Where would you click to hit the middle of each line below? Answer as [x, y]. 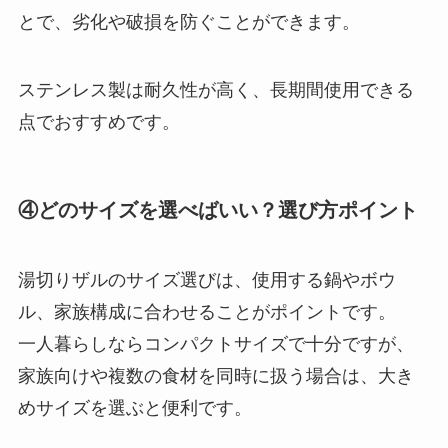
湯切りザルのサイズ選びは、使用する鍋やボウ [206, 279]
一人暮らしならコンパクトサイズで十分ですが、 [215, 343]
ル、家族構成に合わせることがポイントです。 [206, 311]
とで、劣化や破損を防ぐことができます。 [188, 22]
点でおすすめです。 [98, 122]
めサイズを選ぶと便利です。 [134, 407]
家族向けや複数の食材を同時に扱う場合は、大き [215, 375]
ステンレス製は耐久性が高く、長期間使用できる [215, 90]
